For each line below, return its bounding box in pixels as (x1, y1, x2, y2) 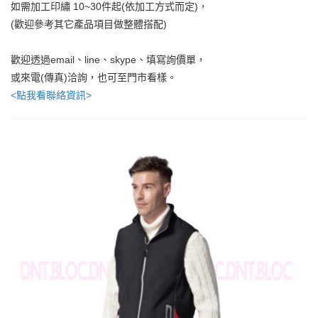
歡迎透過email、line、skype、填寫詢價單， (11, 53, 206, 65)
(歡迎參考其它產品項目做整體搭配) (11, 18, 167, 30)
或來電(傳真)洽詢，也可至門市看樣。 (11, 71, 177, 83)
